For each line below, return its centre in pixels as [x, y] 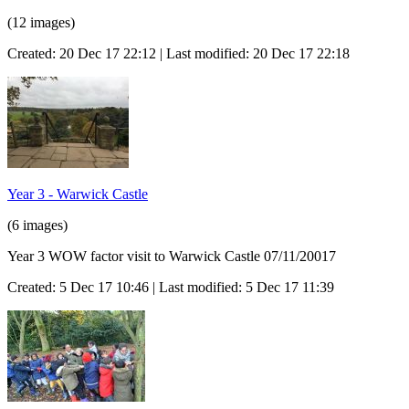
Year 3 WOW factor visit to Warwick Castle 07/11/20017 [172, 256]
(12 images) [41, 22]
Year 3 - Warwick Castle [78, 194]
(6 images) [37, 225]
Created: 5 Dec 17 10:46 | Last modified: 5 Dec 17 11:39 [171, 287]
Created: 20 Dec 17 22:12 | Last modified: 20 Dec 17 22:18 [178, 53]
